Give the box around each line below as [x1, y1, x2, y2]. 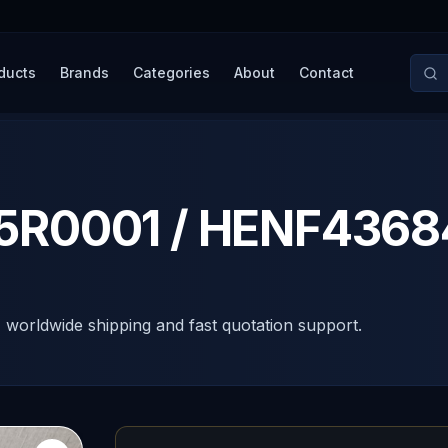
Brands [59, 64, 109, 81]
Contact [298, 64, 354, 81]
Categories [132, 64, 210, 81]
